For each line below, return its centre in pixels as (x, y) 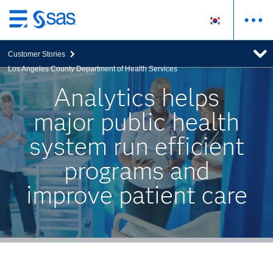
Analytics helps (136, 97)
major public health (136, 122)
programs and (136, 170)
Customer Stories (36, 54)
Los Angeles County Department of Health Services (92, 69)
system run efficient (136, 146)
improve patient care (136, 195)
